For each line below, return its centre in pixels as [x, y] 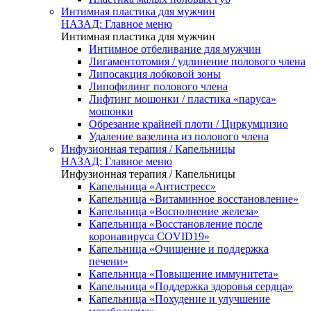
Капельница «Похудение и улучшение [179, 299]
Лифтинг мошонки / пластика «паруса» [183, 99]
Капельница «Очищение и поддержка [179, 249]
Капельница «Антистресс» [152, 186]
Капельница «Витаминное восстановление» [194, 199]
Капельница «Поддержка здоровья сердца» [191, 286]
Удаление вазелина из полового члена [179, 136]
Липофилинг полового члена [158, 86]
